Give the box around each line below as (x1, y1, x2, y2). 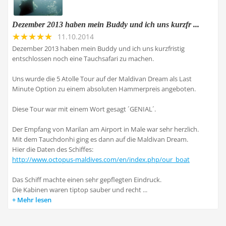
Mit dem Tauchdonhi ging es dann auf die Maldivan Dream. (12, 135, 188, 144)
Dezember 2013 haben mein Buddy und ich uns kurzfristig (12, 44, 185, 53)
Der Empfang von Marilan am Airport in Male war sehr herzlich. (12, 125, 199, 134)
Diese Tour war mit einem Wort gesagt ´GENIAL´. (12, 104, 156, 114)
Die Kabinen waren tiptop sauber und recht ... (12, 185, 147, 194)
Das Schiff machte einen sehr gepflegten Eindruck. (12, 175, 161, 184)
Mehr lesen (17, 195, 51, 204)
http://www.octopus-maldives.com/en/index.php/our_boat (12, 155, 190, 164)
